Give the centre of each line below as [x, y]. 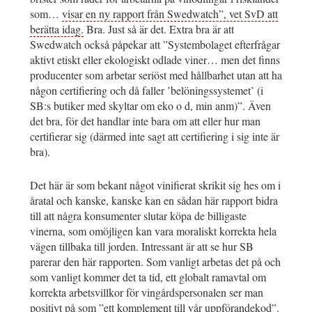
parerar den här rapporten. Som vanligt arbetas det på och [155, 262]
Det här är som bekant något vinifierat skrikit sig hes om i [155, 185]
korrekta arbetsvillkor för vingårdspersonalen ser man [147, 292]
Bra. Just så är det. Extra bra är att [159, 29]
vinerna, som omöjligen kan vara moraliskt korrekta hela [153, 231]
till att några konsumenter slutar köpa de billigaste [138, 216]
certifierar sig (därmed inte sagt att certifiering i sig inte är [155, 136]
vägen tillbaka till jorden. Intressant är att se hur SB [142, 247]
